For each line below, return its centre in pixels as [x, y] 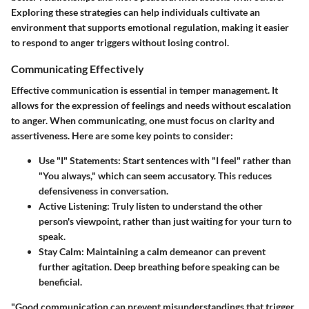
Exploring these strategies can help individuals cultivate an [136, 12]
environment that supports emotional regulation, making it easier [150, 27]
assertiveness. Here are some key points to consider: [122, 136]
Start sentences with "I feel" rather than [206, 161]
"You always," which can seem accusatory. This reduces [155, 176]
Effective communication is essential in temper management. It [144, 90]
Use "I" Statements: [80, 161]
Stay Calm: [61, 252]
